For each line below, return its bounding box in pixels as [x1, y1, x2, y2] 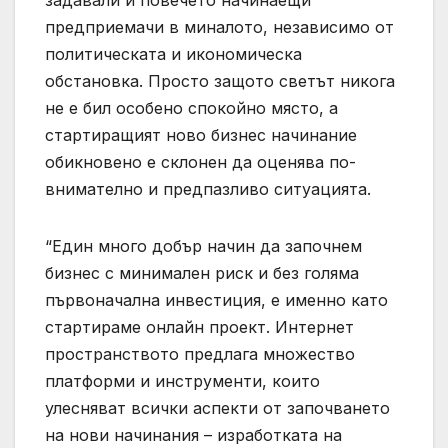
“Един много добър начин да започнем [45, 235, 362, 256]
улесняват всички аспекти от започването [45, 397, 390, 418]
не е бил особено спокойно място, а [45, 97, 338, 118]
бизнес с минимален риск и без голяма [45, 262, 359, 283]
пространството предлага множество [45, 343, 355, 364]
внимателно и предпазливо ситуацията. [45, 178, 371, 199]
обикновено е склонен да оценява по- [45, 151, 356, 172]
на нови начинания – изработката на [45, 424, 342, 445]
